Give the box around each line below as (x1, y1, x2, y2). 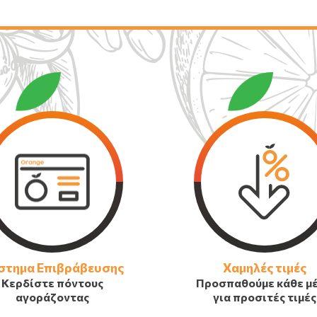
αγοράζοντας (16, 289, 90, 304)
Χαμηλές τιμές (222, 259, 306, 275)
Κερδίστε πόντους (1, 275, 104, 289)
